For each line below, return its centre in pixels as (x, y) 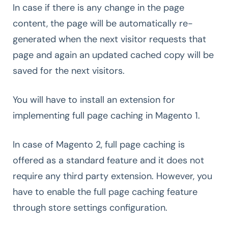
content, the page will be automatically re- (103, 23)
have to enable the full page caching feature (105, 192)
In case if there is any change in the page (98, 7)
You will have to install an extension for (94, 99)
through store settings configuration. (90, 207)
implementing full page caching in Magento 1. (106, 115)
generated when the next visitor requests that (109, 39)
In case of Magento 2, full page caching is (99, 144)
